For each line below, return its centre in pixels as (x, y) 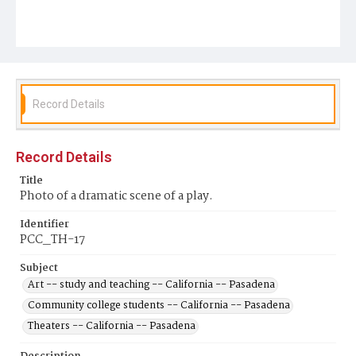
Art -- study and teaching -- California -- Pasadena (151, 285)
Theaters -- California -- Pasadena (112, 326)
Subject (39, 268)
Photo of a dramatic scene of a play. (116, 196)
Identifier (44, 224)
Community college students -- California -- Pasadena (159, 306)
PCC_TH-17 (52, 240)
